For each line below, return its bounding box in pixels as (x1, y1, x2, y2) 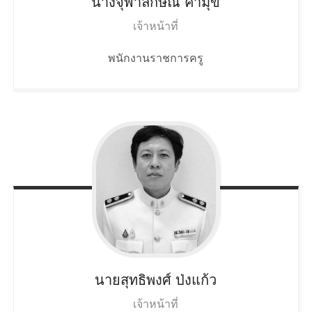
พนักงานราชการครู (108, 51, 204, 65)
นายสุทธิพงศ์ (95, 272, 172, 289)
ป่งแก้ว (175, 272, 217, 289)
